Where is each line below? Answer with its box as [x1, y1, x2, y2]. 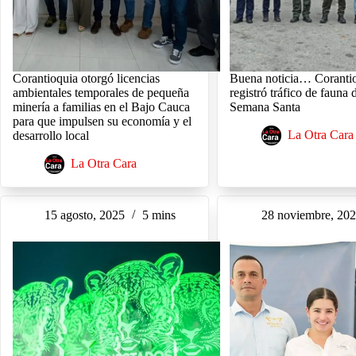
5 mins [142, 208, 176, 222]
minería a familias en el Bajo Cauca [13, 100, 190, 114]
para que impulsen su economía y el [13, 114, 192, 129]
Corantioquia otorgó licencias [13, 72, 160, 86]
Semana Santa [230, 100, 301, 114]
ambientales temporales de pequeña [13, 86, 189, 100]
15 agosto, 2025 [44, 208, 125, 222]
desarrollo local [13, 129, 89, 143]
